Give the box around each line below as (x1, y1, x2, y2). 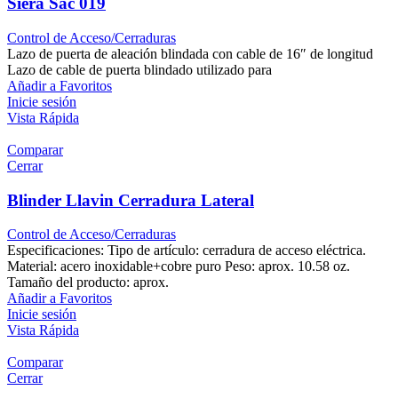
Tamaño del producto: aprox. (7, 275, 169, 291)
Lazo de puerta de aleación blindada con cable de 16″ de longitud (7, 45, 373, 61)
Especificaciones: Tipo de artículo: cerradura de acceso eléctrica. (7, 243, 366, 259)
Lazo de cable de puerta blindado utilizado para (7, 61, 272, 77)
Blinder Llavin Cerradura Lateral (7, 190, 254, 210)
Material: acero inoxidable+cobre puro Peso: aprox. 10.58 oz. (7, 259, 350, 275)
